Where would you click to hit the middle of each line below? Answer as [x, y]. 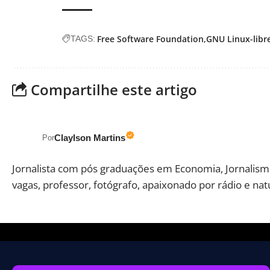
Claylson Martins [90, 137]
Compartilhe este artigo [114, 90]
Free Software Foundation [150, 39]
